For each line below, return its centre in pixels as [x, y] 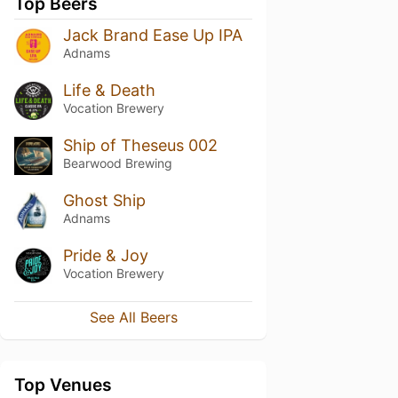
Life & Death [109, 90]
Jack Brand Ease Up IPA [152, 35]
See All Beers [133, 318]
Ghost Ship [104, 200]
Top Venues [63, 385]
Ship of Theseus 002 [140, 145]
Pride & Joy [105, 255]
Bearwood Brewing [117, 163]
